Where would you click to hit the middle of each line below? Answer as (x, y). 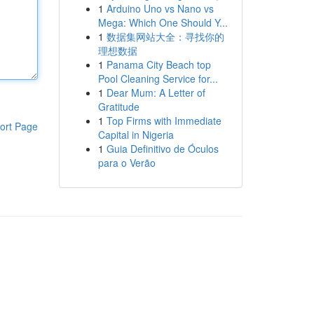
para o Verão (127, 163)
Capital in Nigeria (136, 135)
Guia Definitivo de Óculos (162, 149)
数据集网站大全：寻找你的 (165, 36)
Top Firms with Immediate (164, 121)
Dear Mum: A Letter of (156, 93)
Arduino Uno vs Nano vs (160, 8)
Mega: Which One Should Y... (163, 22)
